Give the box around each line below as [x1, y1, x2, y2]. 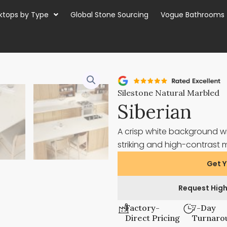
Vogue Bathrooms [161, 10, 224, 20]
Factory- [125, 203, 160, 213]
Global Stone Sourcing [70, 10, 148, 20]
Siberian [118, 99, 192, 124]
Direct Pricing [125, 213, 180, 223]
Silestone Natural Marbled [118, 88, 219, 98]
